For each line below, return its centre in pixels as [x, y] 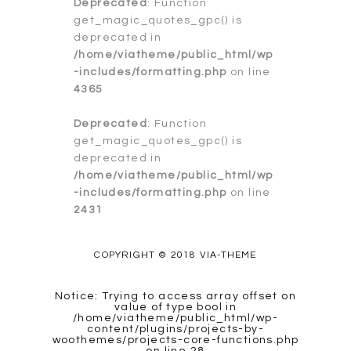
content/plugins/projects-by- [175, 329]
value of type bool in [175, 308]
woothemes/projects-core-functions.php [175, 340]
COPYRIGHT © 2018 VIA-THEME [175, 255]
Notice [75, 297]
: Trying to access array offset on [195, 297]
